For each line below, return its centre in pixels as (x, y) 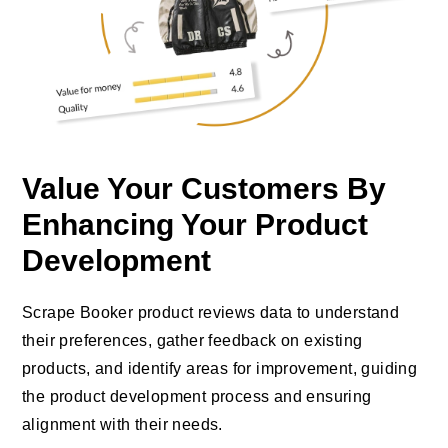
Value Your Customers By (204, 188)
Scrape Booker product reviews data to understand (211, 312)
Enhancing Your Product (195, 224)
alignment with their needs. (122, 424)
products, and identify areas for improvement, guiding (220, 368)
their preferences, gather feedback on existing (192, 340)
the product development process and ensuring (197, 396)
